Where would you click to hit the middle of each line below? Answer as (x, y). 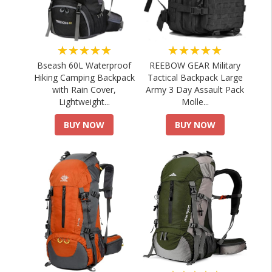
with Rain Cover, (84, 90)
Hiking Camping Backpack (84, 77)
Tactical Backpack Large (195, 77)
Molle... (195, 102)
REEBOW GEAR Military (195, 65)
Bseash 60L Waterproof (84, 65)
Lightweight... (84, 102)
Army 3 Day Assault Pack (195, 90)
